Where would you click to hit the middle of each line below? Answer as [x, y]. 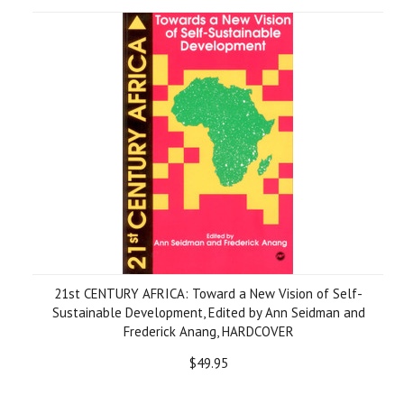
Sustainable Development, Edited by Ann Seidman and [208, 312]
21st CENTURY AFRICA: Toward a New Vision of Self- [208, 294]
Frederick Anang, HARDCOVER [208, 331]
